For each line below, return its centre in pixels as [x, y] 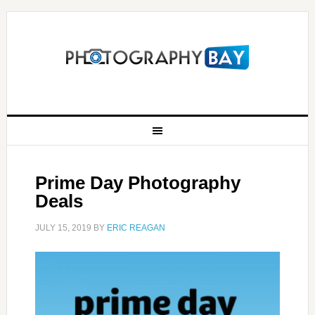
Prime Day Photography [137, 183]
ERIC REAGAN [136, 228]
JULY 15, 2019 [63, 228]
